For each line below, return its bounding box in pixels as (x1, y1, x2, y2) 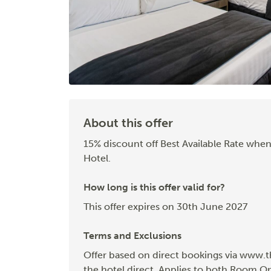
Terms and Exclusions (83, 229, 181, 241)
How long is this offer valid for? (83, 181, 225, 193)
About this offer (83, 115, 173, 130)
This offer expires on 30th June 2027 (83, 200, 247, 212)
